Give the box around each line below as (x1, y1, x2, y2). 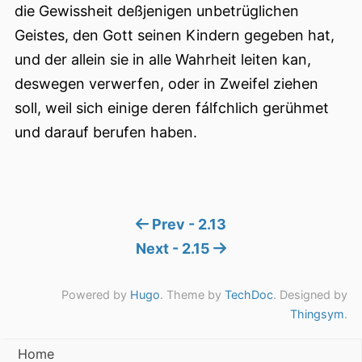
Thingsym (290, 307, 344, 322)
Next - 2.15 (136, 240, 214, 258)
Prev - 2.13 (148, 216, 226, 234)
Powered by (61, 288, 130, 302)
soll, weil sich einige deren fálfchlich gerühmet (15, 99, 329, 117)
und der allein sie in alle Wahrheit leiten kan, (15, 51, 311, 69)
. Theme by (160, 288, 225, 302)
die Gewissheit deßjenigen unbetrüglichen (15, 2, 299, 20)
